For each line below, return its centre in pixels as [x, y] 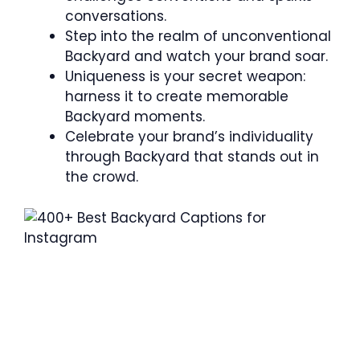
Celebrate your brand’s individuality [189, 137]
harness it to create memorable [177, 96]
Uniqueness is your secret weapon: [185, 76]
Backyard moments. [135, 117]
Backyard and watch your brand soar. [196, 56]
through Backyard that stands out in [192, 157]
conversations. [116, 16]
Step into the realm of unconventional [198, 36]
